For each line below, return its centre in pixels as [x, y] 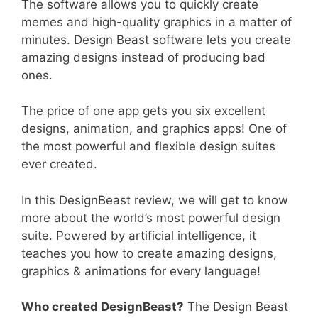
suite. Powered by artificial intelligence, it [139, 235]
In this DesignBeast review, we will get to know [155, 200]
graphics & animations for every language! [141, 271]
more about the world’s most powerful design [151, 218]
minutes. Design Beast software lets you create [156, 39]
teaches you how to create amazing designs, [149, 253]
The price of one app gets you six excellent [143, 111]
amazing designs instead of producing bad [143, 57]
